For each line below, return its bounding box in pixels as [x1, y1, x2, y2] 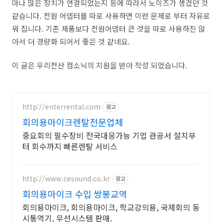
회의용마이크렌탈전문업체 [22, 115, 123, 128]
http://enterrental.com [22, 102, 101, 112]
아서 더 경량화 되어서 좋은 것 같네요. [12, 36, 130, 47]
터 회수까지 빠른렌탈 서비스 [63, 140, 117, 152]
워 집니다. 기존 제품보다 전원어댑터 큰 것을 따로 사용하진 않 [12, 23, 205, 34]
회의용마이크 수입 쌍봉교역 [22, 187, 127, 200]
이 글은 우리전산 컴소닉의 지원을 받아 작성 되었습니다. [12, 59, 189, 70]
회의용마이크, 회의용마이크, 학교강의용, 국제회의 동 [22, 201, 200, 213]
